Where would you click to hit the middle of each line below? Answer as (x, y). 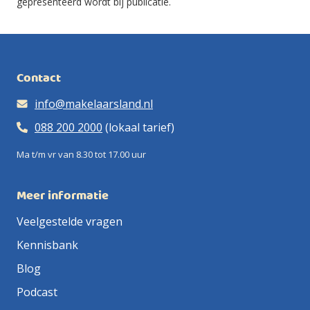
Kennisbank (47, 245)
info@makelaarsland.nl (94, 104)
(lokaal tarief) (138, 127)
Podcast (37, 292)
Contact (39, 79)
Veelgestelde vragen (70, 221)
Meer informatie (63, 196)
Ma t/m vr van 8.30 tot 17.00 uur (81, 154)
